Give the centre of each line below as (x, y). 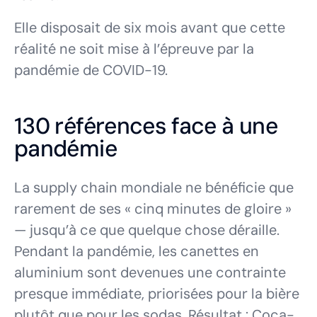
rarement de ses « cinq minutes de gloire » (153, 209)
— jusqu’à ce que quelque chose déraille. (147, 230)
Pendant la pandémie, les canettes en (137, 252)
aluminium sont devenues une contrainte (150, 273)
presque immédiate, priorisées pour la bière (157, 294)
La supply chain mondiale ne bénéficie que (154, 188)
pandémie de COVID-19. (91, 70)
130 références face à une (146, 126)
